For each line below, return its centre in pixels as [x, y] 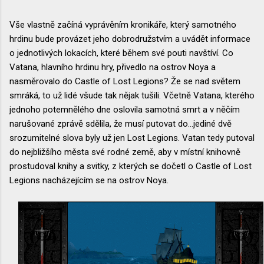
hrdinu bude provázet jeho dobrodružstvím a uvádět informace [130, 39]
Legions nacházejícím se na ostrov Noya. [89, 180]
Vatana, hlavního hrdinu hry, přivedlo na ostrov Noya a [113, 67]
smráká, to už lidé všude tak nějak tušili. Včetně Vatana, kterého [132, 95]
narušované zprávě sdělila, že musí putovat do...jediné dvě [121, 123]
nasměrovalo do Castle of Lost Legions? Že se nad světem [125, 81]
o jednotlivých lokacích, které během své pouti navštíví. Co [121, 53]
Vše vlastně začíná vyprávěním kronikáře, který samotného [123, 24]
